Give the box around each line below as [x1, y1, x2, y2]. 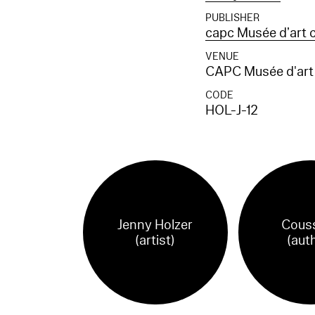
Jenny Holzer [117, 215, 193, 234]
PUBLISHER [205, 11, 260, 25]
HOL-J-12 [205, 101, 259, 120]
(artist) [135, 231, 176, 250]
